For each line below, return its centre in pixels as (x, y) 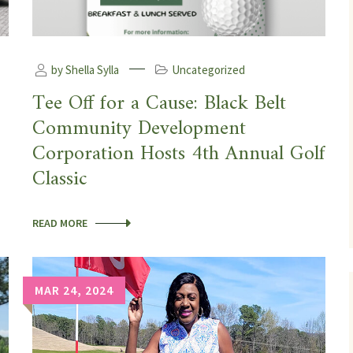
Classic (60, 179)
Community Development (139, 128)
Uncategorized (208, 69)
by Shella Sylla (84, 69)
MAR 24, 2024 (74, 290)
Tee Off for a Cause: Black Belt (159, 103)
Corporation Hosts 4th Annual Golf (179, 154)
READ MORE (60, 223)
